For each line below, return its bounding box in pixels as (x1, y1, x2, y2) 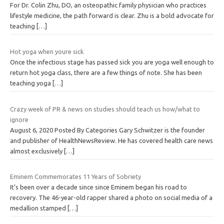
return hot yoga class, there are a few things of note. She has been (10, 69, 202, 76)
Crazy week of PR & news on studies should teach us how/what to (10, 105, 200, 112)
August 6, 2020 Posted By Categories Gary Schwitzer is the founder (10, 126, 205, 133)
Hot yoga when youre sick (10, 48, 83, 55)
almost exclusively (10, 147, 64, 154)
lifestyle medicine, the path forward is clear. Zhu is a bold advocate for (10, 11, 214, 19)
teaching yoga (10, 79, 52, 87)
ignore (10, 115, 28, 123)
